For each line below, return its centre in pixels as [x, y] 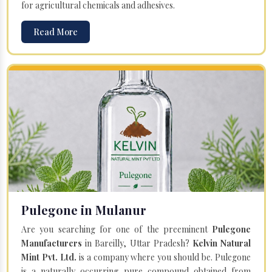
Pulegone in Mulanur [84, 209]
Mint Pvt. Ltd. [49, 257]
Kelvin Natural [222, 243]
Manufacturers [52, 243]
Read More [56, 32]
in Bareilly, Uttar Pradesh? [137, 243]
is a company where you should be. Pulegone [164, 257]
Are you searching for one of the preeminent [117, 229]
